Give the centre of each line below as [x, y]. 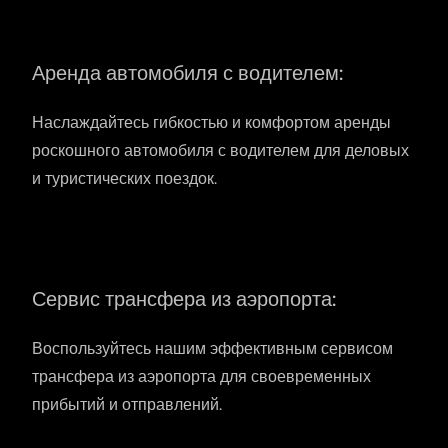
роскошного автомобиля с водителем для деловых [220, 151]
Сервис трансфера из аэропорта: [184, 299]
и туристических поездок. [124, 179]
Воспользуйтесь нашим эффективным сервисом [212, 349]
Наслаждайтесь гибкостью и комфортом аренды [211, 123]
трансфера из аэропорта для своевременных [201, 377]
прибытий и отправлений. [127, 405]
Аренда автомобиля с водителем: [187, 73]
